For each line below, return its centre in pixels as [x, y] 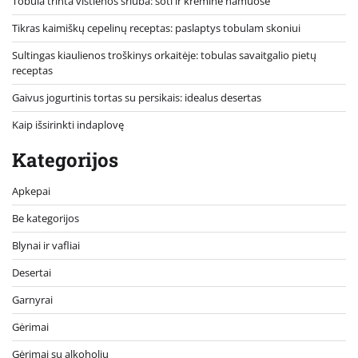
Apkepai [31, 191]
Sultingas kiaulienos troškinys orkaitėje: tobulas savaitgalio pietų [164, 56]
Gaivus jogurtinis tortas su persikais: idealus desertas [137, 98]
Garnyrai [32, 300]
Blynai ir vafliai [46, 246]
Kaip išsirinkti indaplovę [68, 125]
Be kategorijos [46, 219]
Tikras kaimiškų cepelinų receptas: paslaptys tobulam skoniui [156, 28]
